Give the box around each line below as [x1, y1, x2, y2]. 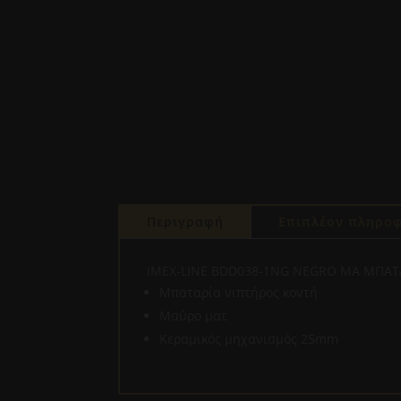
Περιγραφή [147, 213, 224, 231]
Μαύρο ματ [159, 307, 227, 325]
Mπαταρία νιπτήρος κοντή [159, 284, 318, 302]
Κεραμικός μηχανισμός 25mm [159, 330, 338, 348]
